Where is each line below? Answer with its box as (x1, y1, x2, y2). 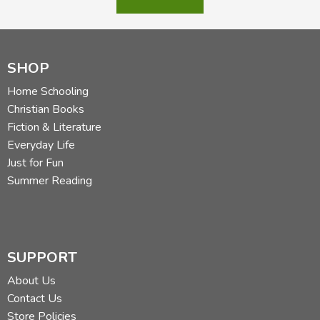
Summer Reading (7, 172, 92, 189)
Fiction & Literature (7, 119, 101, 135)
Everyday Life (7, 136, 75, 153)
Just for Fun (7, 154, 64, 171)
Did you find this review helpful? (96, 28, 256, 44)
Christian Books (7, 101, 84, 117)
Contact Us (7, 291, 62, 307)
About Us (7, 273, 56, 289)
